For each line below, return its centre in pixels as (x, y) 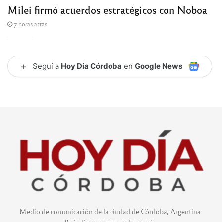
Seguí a (47, 66)
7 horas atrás (30, 24)
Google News (159, 66)
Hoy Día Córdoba (91, 66)
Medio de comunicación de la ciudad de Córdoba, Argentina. (111, 211)
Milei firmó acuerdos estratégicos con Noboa (107, 9)
